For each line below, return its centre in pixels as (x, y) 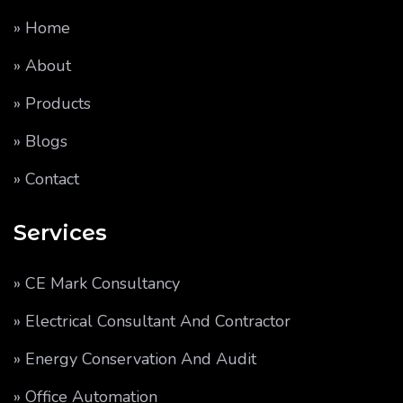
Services (60, 233)
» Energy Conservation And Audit (135, 359)
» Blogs (40, 141)
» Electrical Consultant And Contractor (152, 321)
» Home (42, 28)
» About (42, 66)
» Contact (46, 179)
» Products (52, 103)
